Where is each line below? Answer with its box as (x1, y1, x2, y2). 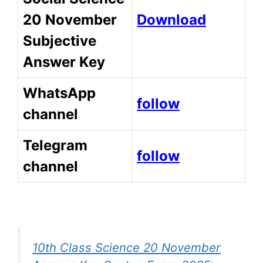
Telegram (23, 136, 87, 154)
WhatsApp (23, 84, 96, 102)
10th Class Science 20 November (32, 240, 221, 255)
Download (137, 11, 206, 28)
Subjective (23, 32, 96, 49)
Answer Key (23, 53, 109, 70)
